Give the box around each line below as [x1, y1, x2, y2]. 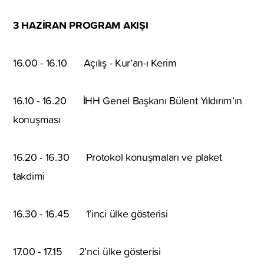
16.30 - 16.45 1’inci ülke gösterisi [13, 206, 168, 221]
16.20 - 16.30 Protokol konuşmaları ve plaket [13, 149, 222, 164]
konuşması [13, 111, 61, 127]
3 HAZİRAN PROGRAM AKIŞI [13, 16, 148, 32]
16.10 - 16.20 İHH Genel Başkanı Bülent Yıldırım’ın [13, 93, 243, 108]
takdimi [13, 168, 45, 183]
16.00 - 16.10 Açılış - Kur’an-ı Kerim [13, 55, 177, 70]
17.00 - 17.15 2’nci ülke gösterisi [13, 243, 161, 259]
